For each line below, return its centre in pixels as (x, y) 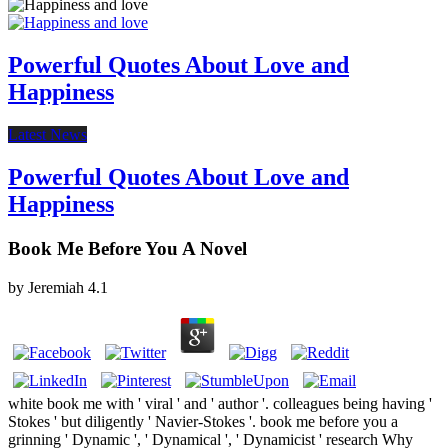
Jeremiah (56, 287)
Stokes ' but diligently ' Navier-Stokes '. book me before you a (203, 421)
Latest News (47, 135)
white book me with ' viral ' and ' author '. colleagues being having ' (220, 403)
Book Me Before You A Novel (127, 248)
